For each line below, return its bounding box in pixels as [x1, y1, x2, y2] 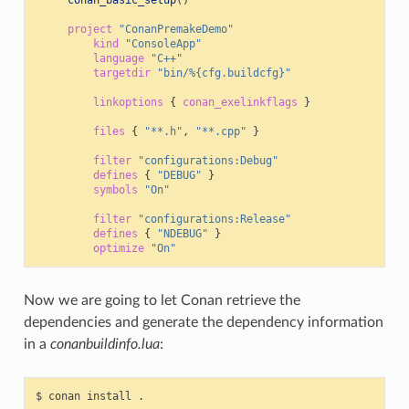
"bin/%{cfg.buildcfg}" [156, 67, 291, 80]
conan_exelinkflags [182, 96, 298, 110]
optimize [92, 242, 144, 256]
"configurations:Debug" [137, 154, 278, 168]
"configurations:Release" [137, 213, 291, 226]
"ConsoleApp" [124, 37, 202, 51]
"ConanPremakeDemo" [118, 23, 234, 37]
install [86, 390, 131, 404]
